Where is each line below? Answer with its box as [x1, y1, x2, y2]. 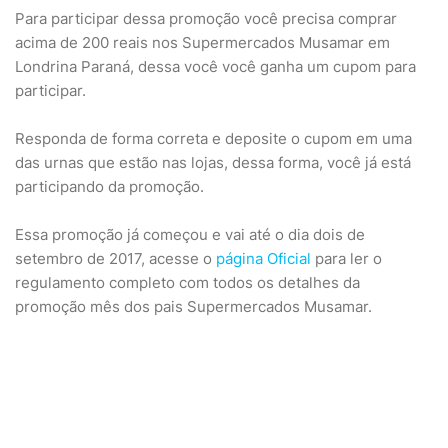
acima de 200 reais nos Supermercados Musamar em [15, 33, 390, 52]
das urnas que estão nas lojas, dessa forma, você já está [15, 153, 411, 172]
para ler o [315, 249, 382, 268]
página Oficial [216, 249, 315, 268]
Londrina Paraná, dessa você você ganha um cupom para [15, 57, 416, 76]
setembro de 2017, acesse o [15, 249, 216, 268]
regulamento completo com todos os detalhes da [15, 273, 360, 292]
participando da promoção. [15, 177, 204, 196]
